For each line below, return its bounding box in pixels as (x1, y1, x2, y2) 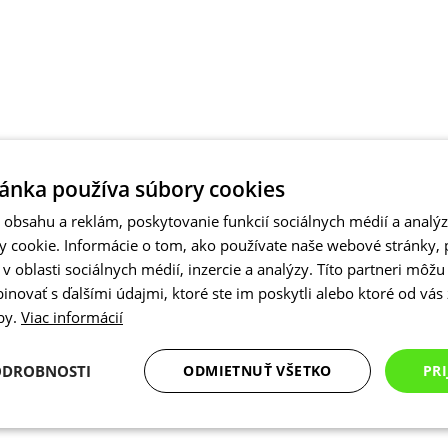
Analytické (47, 421, 124, 442)
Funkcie (333, 421, 391, 442)
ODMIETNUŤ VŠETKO (183, 360, 332, 380)
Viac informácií (21, 306, 123, 327)
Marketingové (173, 421, 275, 442)
